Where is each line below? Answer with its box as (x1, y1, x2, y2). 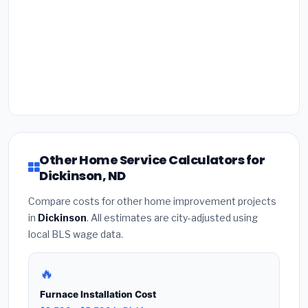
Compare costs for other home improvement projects (28, 195, 276, 207)
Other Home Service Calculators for (39, 151, 265, 168)
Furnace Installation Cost (40, 289, 156, 300)
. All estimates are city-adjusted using (87, 211, 258, 223)
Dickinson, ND (39, 166, 126, 184)
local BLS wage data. (28, 228, 123, 240)
